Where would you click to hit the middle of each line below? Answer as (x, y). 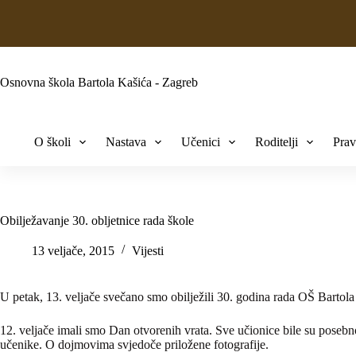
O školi (52, 142)
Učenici (200, 142)
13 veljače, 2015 (73, 251)
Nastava (126, 142)
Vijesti (148, 251)
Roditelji (277, 142)
